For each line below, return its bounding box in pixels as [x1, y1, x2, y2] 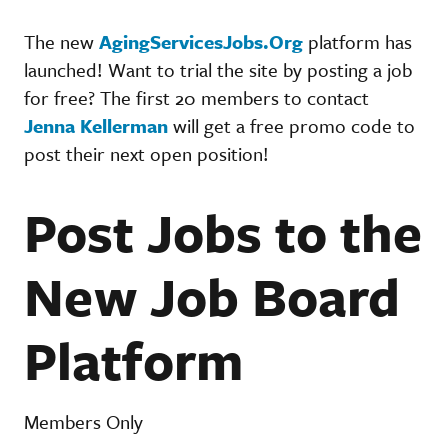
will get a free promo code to [168, 111, 415, 139]
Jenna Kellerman [24, 111, 168, 139]
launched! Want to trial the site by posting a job [24, 55, 412, 83]
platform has [303, 27, 412, 55]
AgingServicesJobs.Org [99, 27, 303, 55]
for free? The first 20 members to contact [24, 83, 369, 111]
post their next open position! [24, 139, 274, 167]
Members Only [24, 407, 143, 435]
